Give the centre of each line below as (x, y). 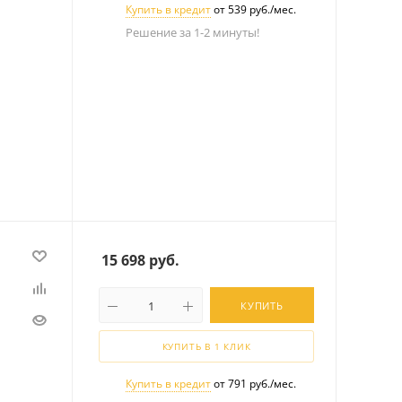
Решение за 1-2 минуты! (192, 32)
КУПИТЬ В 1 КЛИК (206, 347)
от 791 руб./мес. (253, 384)
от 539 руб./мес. (253, 9)
